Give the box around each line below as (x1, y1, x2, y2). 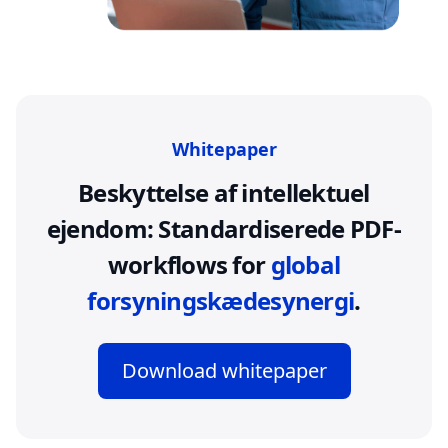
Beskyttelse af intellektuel (78, 176, 370, 210)
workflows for (107, 248, 271, 282)
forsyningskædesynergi (87, 284, 355, 318)
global (270, 248, 341, 282)
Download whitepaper (121, 357, 327, 385)
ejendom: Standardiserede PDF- (46, 212, 402, 246)
